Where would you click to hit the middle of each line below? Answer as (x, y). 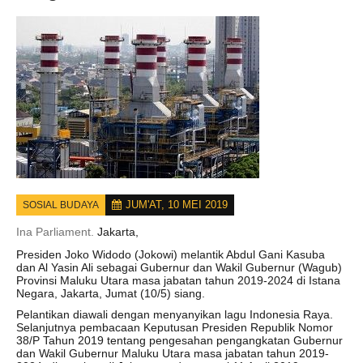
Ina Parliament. (57, 232)
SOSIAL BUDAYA (61, 205)
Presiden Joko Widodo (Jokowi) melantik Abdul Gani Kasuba (171, 254)
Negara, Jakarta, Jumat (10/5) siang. (111, 293)
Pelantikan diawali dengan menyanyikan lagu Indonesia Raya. (175, 314)
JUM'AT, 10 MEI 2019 (177, 205)
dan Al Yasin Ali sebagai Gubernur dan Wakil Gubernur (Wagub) (179, 267)
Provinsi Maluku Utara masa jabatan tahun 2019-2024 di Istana (178, 280)
